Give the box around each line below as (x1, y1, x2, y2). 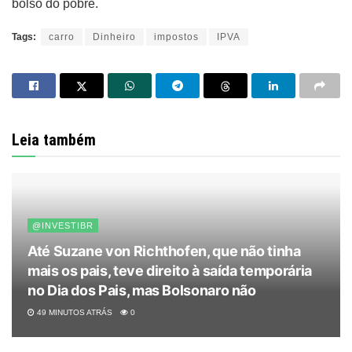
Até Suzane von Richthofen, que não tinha (27, 242, 301, 259)
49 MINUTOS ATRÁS (35, 307, 112, 317)
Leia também (12, 130, 96, 149)
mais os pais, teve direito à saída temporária (27, 262, 312, 279)
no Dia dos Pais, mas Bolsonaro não (27, 281, 256, 299)
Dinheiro (93, 31, 136, 42)
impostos (154, 31, 199, 42)
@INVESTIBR (32, 220, 93, 230)
